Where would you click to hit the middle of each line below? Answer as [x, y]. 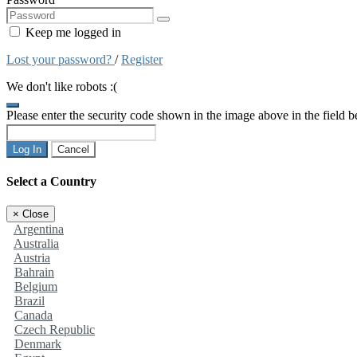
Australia [36, 244]
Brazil [29, 301]
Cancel [73, 149]
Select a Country [51, 182]
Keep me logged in [72, 32]
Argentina [39, 229]
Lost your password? [61, 59]
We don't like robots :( [62, 86]
